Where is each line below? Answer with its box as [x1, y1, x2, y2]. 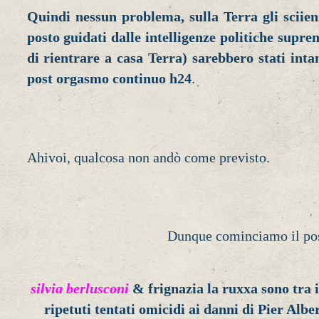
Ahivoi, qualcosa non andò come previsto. [26, 149, 270, 165]
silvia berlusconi [31, 280, 130, 296]
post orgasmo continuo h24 [26, 70, 192, 87]
